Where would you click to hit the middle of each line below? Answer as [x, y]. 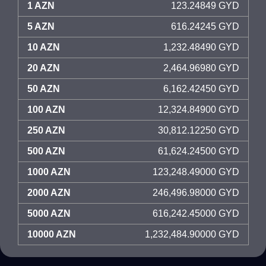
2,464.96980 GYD [201, 68]
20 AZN [44, 68]
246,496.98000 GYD [196, 193]
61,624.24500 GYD [199, 151]
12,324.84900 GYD [199, 110]
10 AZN [44, 47]
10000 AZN [52, 234]
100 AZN [46, 110]
